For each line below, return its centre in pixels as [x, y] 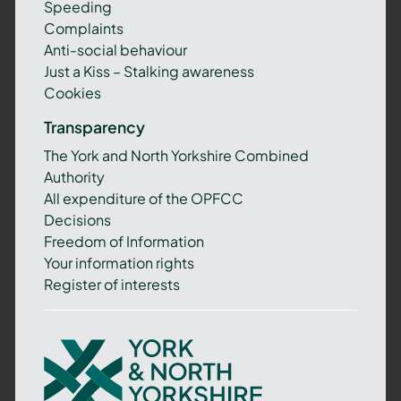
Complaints [83, 29]
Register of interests [111, 284]
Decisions [77, 219]
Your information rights [119, 262]
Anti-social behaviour [115, 50]
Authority [74, 176]
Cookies [72, 93]
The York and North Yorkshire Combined [176, 155]
